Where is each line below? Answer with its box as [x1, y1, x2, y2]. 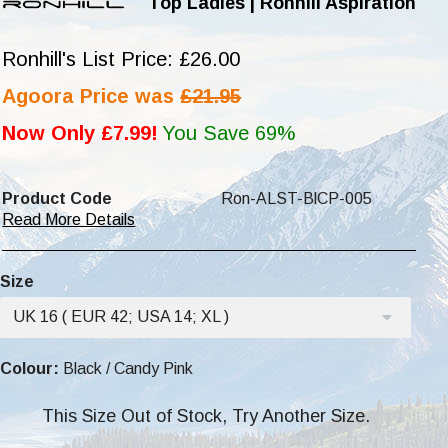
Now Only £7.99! [2, 122, 159, 144]
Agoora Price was [2, 85, 175, 107]
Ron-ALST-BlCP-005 [220, 190, 372, 207]
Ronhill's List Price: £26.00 [2, 48, 241, 70]
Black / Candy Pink [59, 360, 194, 377]
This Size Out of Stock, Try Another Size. [41, 406, 370, 426]
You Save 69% [162, 122, 297, 144]
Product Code [2, 190, 113, 207]
